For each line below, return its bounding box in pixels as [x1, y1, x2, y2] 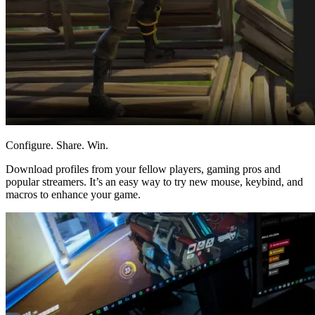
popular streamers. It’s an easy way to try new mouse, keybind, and [6, 176, 303, 188]
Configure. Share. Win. [6, 139, 108, 152]
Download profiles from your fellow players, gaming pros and [6, 163, 281, 176]
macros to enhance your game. [6, 188, 141, 201]
